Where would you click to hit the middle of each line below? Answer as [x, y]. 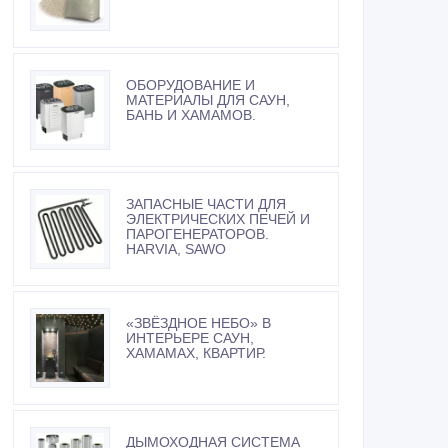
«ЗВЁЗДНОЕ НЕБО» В [198, 323]
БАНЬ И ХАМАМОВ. [191, 115]
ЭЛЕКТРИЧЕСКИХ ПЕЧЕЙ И [218, 219]
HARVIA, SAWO [176, 249]
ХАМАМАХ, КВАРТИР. [196, 353]
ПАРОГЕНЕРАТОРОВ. [197, 234]
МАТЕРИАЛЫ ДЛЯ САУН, [208, 100]
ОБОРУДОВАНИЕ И [190, 85]
